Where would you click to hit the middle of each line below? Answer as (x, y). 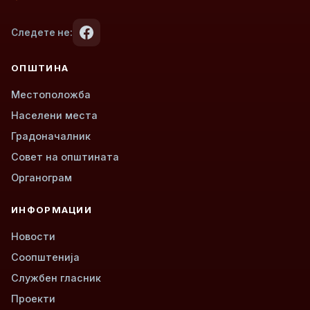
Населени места (54, 116)
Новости (33, 237)
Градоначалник (51, 136)
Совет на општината (65, 157)
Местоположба (51, 95)
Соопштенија (45, 257)
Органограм (42, 178)
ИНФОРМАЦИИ (52, 210)
